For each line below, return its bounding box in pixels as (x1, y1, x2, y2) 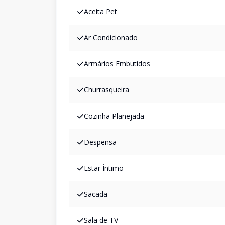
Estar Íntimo (84, 163, 124, 173)
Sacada (84, 189, 107, 199)
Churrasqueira (84, 85, 129, 94)
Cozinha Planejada (84, 111, 144, 121)
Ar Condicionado (84, 33, 138, 42)
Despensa (84, 137, 117, 147)
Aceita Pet (84, 7, 117, 16)
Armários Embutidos (84, 59, 150, 68)
